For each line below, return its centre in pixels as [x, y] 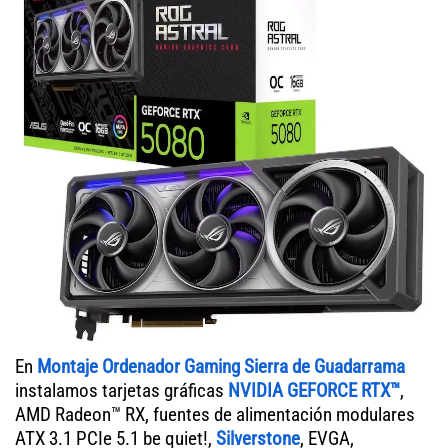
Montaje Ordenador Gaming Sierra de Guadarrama [221, 366]
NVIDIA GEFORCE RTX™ [314, 390]
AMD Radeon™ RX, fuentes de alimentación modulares [215, 414]
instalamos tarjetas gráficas [121, 390]
